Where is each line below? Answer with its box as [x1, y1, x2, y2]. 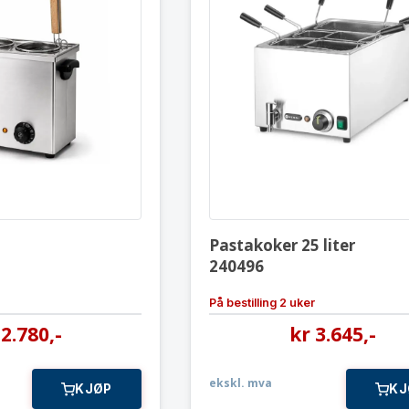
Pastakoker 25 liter [209, 235, 355, 257]
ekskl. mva [209, 374, 272, 391]
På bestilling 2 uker [209, 295, 315, 309]
